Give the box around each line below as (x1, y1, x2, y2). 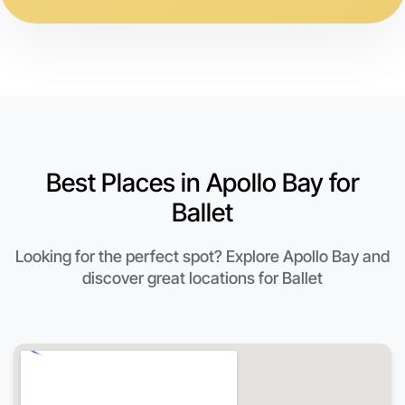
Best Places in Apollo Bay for (45, 167, 360, 199)
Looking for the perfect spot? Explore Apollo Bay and (15, 247, 390, 267)
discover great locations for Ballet (82, 268, 323, 288)
